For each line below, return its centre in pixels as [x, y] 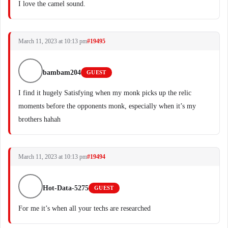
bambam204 [62, 73]
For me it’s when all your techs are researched [84, 208]
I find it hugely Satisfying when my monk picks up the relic [105, 93]
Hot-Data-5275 [66, 188]
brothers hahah [39, 119]
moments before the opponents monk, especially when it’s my [107, 106]
